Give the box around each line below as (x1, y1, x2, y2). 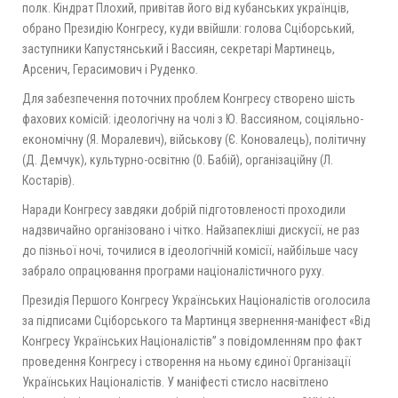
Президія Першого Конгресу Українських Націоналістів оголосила (22, 292, 370, 307)
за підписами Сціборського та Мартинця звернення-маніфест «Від (22, 313, 370, 328)
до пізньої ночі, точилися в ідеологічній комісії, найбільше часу (22, 243, 358, 258)
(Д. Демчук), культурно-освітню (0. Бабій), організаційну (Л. (22, 152, 333, 167)
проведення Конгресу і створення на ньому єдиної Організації (22, 354, 351, 369)
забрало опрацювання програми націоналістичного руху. (22, 263, 324, 278)
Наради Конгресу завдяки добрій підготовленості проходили (22, 202, 346, 217)
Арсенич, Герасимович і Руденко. (22, 61, 198, 76)
